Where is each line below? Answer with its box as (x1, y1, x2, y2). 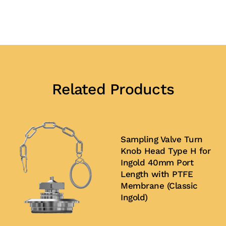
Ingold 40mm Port (121, 157, 193, 168)
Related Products (52, 80, 174, 98)
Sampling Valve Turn (121, 134, 203, 145)
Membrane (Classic (121, 181, 198, 191)
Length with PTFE (121, 169, 193, 180)
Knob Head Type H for (121, 146, 210, 156)
